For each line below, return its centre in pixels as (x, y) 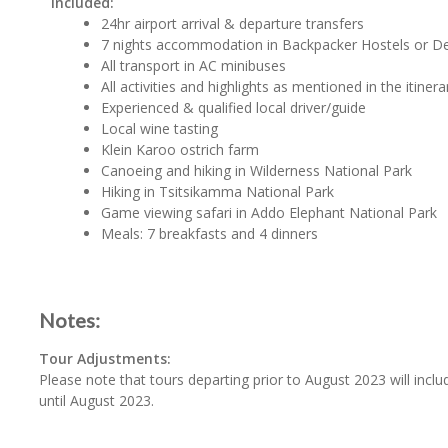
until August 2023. (96, 400)
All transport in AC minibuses (194, 65)
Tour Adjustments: (105, 358)
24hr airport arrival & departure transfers (233, 23)
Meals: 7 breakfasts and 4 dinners (210, 233)
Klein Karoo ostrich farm (180, 149)
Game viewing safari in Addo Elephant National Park (269, 212)
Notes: (69, 320)
